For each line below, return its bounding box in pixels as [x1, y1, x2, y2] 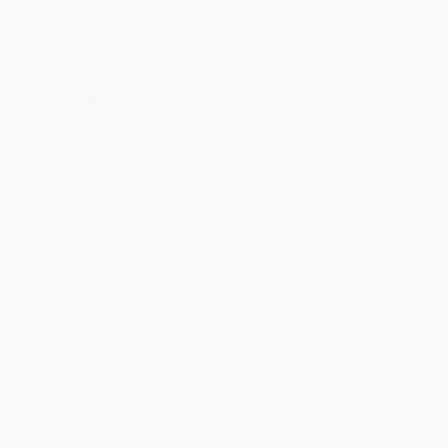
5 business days [203, 92, 304, 108]
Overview [35, 332, 111, 356]
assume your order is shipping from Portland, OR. [51, 155, 335, 171]
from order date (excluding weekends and [141, 44, 387, 60]
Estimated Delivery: [51, 29, 174, 45]
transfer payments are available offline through [51, 203, 323, 219]
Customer [322, 203, 379, 219]
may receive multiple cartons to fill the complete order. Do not [51, 140, 404, 156]
